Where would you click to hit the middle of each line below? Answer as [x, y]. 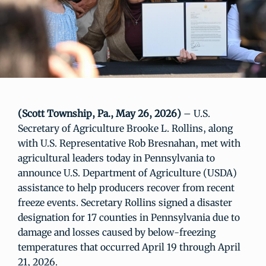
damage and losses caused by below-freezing [117, 232]
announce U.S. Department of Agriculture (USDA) [127, 173]
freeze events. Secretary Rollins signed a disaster [125, 203]
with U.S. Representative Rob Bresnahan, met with [129, 143]
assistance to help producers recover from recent [126, 188]
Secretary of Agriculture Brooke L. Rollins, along [125, 129]
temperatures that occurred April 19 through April [129, 247]
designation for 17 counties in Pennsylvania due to [129, 218]
